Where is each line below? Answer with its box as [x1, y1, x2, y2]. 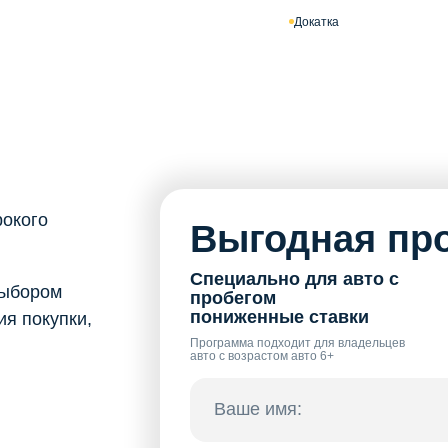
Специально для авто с [189, 268, 399, 289]
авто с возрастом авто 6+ [189, 348, 334, 363]
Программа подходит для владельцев [189, 335, 405, 350]
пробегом [189, 287, 276, 308]
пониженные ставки [189, 306, 369, 327]
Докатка [294, 14, 339, 29]
